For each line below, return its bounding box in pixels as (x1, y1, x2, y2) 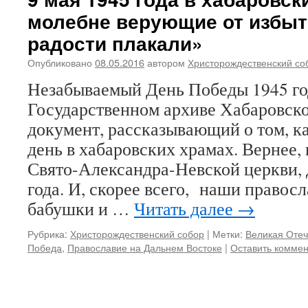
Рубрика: (27, 226, 67, 241)
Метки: (212, 226, 243, 241)
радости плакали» (27, 29, 203, 57)
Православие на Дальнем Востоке (67, 240, 222, 254)
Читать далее (134, 197, 237, 220)
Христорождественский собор (70, 226, 204, 241)
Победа (27, 240, 62, 254)
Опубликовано (27, 55, 92, 69)
